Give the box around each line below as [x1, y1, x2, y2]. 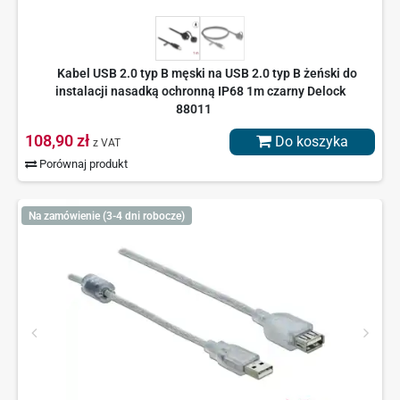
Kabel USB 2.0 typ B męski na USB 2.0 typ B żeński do [56, 66, 357, 81]
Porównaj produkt [37, 157, 129, 171]
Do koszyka [271, 133, 348, 151]
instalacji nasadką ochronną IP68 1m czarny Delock [54, 84, 346, 99]
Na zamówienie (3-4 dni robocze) [28, 209, 185, 222]
